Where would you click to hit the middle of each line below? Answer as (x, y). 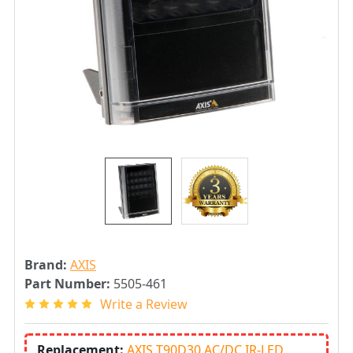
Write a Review (144, 304)
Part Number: (67, 284)
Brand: (46, 265)
